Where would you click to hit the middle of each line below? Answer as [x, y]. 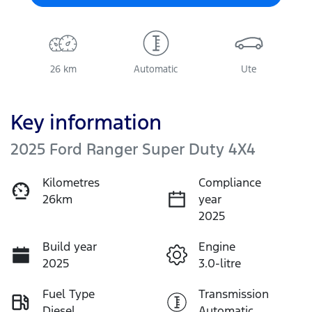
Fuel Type [69, 294]
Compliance [230, 182]
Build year [70, 247]
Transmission [234, 294]
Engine [217, 247]
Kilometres [71, 182]
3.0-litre [220, 263]
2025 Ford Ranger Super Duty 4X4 [133, 149]
